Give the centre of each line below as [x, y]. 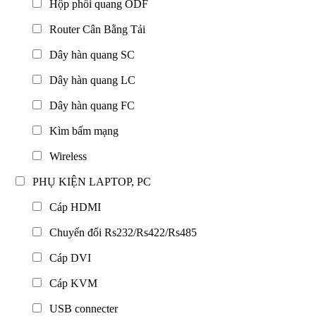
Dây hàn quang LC [90, 80]
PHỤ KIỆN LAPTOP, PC [89, 181]
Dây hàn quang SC [89, 54]
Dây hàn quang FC [89, 105]
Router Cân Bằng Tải [95, 29]
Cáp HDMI [72, 207]
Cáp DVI [67, 257]
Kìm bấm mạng [81, 130]
